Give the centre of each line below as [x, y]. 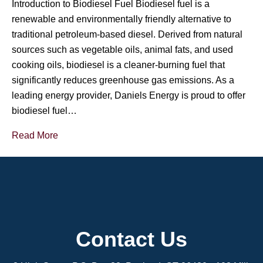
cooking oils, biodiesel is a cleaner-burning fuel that [118, 65]
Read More [35, 135]
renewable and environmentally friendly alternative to [122, 19]
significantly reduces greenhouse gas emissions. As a [123, 80]
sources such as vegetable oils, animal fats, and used [122, 50]
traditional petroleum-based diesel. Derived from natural [127, 34]
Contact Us [131, 239]
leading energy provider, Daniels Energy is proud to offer [129, 95]
